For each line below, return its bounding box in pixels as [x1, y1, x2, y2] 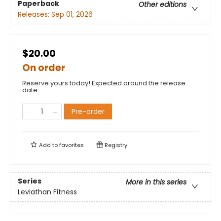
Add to [37, 141, 59, 149]
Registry [103, 141, 127, 149]
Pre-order [72, 106, 105, 116]
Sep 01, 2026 [51, 9, 93, 20]
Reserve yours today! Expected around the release [22, 78, 185, 88]
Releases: [18, 9, 51, 20]
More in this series [126, 177, 186, 187]
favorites [59, 141, 84, 149]
